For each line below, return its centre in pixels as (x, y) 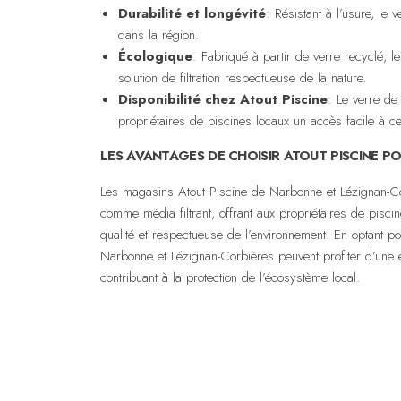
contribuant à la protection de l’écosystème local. (230, 277)
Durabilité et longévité (192, 13)
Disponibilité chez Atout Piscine (223, 99)
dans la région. (158, 34)
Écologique (155, 56)
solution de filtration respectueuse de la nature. (242, 77)
